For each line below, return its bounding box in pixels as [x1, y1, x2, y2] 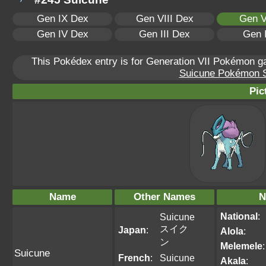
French [118, 252, 150, 263]
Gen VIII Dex [135, 13, 194, 24]
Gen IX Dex [36, 13, 88, 24]
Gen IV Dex [36, 28, 88, 40]
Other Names [134, 191, 195, 202]
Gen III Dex [139, 28, 190, 40]
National [220, 211, 258, 221]
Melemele [220, 240, 262, 251]
